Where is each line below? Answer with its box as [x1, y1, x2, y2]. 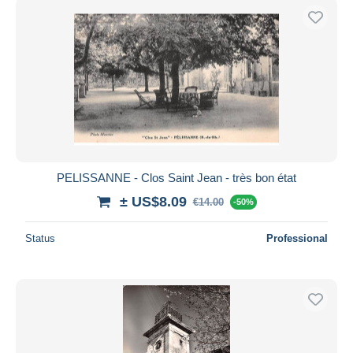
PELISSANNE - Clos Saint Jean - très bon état [57, 170, 296, 184]
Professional [266, 232, 328, 244]
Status [25, 232, 55, 244]
